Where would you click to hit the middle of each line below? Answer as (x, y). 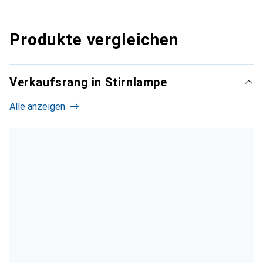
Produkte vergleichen (94, 40)
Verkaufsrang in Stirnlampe (88, 82)
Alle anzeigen (37, 107)
